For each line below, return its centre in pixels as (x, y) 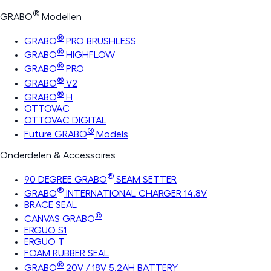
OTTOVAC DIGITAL (65, 121)
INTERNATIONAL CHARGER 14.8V (135, 194)
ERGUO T (44, 242)
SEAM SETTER (145, 179)
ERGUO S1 (45, 231)
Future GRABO (56, 135)
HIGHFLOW (89, 55)
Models (111, 135)
